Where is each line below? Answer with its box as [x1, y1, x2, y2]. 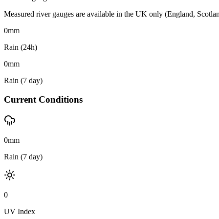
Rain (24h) [4, 43, 37, 52]
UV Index [4, 207, 35, 216]
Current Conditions [4, 94, 83, 105]
